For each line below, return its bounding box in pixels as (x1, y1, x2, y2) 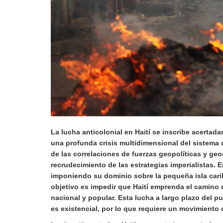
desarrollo (133, 15, 171, 25)
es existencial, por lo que (51, 204, 138, 213)
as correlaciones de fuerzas (63, 149, 159, 158)
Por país (133, 38, 164, 47)
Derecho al (133, 8, 175, 17)
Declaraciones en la (133, 60, 207, 70)
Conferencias (133, 90, 183, 100)
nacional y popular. (51, 193, 118, 202)
